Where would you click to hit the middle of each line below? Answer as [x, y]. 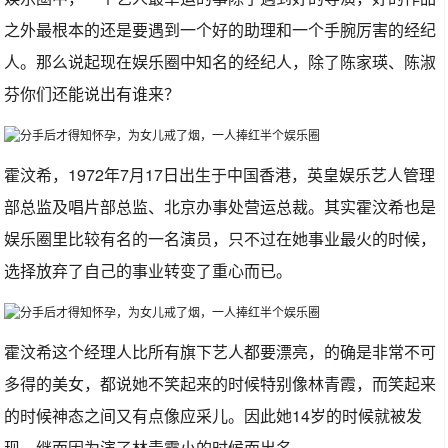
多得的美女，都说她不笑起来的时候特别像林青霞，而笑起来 [220, 383]
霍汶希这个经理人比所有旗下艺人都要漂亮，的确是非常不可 [220, 351]
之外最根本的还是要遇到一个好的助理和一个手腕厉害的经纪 [220, 29]
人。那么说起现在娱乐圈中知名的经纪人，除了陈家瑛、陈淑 [220, 61]
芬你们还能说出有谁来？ [92, 93]
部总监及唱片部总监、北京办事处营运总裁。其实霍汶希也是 [220, 206]
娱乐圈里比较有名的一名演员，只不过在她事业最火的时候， [220, 238]
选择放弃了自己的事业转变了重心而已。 [148, 270]
